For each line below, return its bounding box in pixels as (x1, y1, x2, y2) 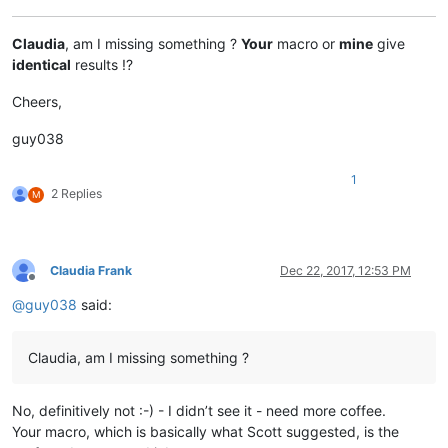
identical (12, 55, 71, 73)
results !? (71, 55, 133, 73)
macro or (273, 34, 339, 52)
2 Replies (51, 185, 102, 201)
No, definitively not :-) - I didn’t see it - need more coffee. (12, 401, 386, 419)
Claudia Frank (50, 262, 132, 278)
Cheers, (12, 92, 62, 110)
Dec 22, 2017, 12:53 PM (280, 262, 411, 278)
